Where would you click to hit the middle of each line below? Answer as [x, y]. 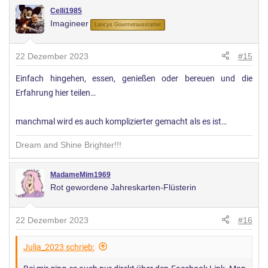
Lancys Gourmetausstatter [128, 24]
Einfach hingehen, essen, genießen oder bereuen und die [134, 78]
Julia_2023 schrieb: [59, 247]
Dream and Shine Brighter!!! [68, 144]
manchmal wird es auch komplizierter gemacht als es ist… [121, 121]
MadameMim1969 [80, 174]
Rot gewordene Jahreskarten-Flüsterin [123, 187]
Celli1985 [66, 10]
